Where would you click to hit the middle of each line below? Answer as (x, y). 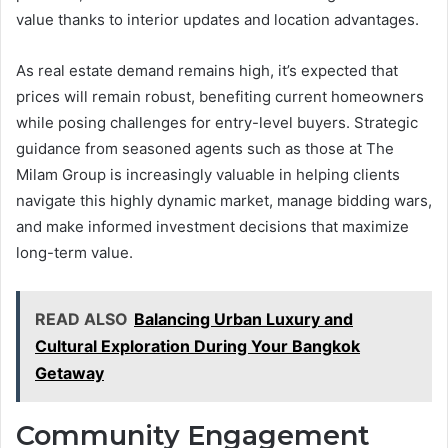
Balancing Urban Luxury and (243, 319)
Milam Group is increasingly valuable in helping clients (208, 175)
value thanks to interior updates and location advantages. (217, 20)
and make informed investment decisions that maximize (212, 227)
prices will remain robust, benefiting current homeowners (220, 97)
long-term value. (74, 253)
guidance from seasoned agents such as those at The (205, 149)
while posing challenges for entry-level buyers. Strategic (217, 123)
